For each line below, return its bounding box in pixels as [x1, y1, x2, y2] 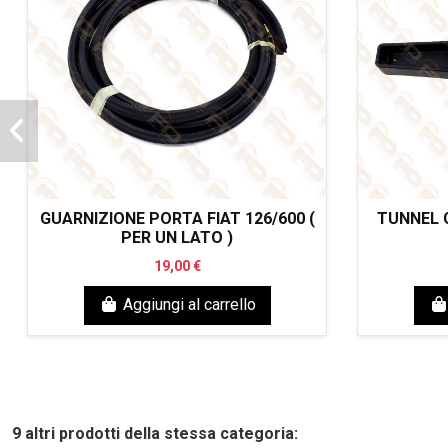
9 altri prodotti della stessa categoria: [12, 423, 298, 443]
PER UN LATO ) [121, 228, 233, 248]
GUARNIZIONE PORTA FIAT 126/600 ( [39, 209, 315, 229]
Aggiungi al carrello [122, 295, 256, 315]
